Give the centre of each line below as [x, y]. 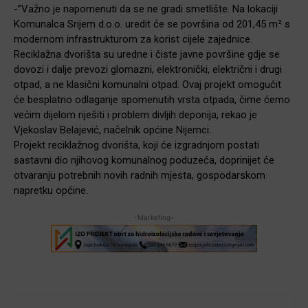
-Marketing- [154, 217]
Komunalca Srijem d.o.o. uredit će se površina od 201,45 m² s [152, 24]
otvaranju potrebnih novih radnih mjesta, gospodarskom [140, 175]
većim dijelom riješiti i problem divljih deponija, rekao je [135, 114]
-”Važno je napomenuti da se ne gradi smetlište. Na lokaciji [146, 9]
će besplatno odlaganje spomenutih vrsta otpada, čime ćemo [152, 99]
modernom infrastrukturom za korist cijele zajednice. [133, 39]
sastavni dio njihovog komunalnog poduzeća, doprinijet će [144, 160]
